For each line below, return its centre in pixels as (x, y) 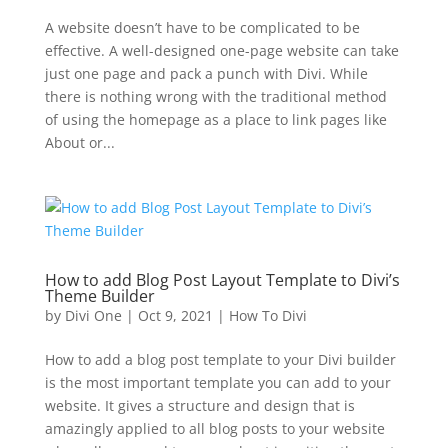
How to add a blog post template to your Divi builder (220, 359)
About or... (79, 142)
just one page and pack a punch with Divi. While (206, 73)
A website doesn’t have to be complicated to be (202, 27)
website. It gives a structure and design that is (199, 405)
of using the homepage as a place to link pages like (215, 119)
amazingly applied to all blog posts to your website (214, 428)
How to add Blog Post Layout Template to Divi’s (222, 280)
